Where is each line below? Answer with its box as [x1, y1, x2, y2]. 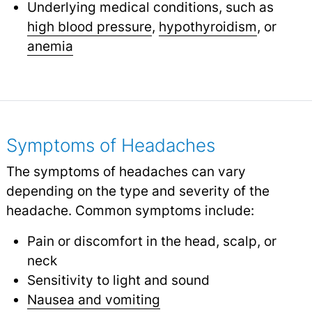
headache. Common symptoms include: [6, 201, 254, 219]
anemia [26, 37, 73, 54]
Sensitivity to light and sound [26, 271, 210, 288]
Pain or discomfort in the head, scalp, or [26, 232, 276, 249]
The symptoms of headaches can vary [6, 162, 246, 180]
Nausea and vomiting [26, 290, 160, 308]
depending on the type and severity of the [6, 182, 270, 199]
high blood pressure [26, 17, 152, 35]
